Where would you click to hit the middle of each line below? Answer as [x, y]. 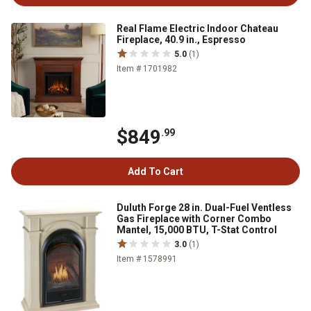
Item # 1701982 [147, 69]
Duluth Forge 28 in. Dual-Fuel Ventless [204, 208]
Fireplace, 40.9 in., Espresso [181, 40]
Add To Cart [155, 171]
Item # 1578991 [147, 259]
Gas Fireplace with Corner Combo [194, 219]
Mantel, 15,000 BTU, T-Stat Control [197, 230]
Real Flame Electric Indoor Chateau [197, 28]
